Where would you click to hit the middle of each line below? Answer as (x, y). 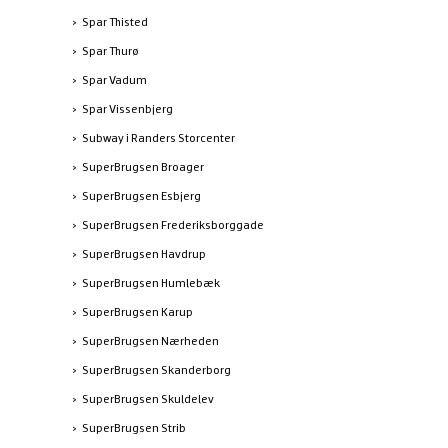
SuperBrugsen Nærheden (150, 340)
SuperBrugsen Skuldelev (148, 398)
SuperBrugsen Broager (143, 166)
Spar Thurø (110, 50)
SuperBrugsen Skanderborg (156, 369)
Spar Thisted (115, 21)
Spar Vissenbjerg (127, 108)
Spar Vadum (114, 79)
